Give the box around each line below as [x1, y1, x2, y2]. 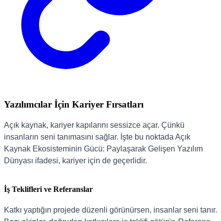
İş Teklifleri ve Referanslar [4, 185, 93, 194]
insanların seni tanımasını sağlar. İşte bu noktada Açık [4, 132, 190, 141]
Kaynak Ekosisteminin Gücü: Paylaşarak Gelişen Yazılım [4, 144, 203, 153]
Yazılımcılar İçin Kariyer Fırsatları [4, 99, 144, 110]
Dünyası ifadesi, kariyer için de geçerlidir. [4, 156, 147, 165]
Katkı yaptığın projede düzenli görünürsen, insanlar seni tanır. [4, 206, 217, 215]
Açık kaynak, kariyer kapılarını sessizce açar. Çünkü [4, 120, 184, 129]
